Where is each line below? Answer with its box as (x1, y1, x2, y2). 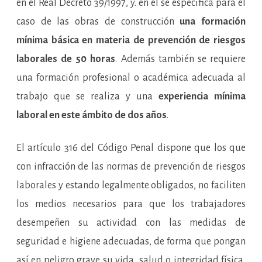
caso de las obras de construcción (16, 16, 180, 27)
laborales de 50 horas (16, 54, 116, 64)
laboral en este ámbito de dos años (16, 110, 167, 120)
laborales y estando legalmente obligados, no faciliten (16, 180, 246, 191)
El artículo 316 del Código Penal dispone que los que (16, 143, 246, 153)
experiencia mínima (158, 91, 246, 102)
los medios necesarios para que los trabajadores (16, 199, 246, 209)
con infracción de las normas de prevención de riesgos (16, 161, 246, 172)
